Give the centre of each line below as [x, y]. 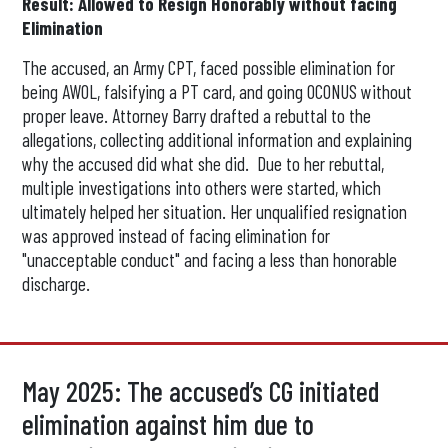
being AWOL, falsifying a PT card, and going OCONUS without [217, 91]
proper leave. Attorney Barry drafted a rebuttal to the [197, 115]
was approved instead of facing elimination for [176, 235]
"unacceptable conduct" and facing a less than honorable [210, 259]
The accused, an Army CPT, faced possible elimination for [209, 67]
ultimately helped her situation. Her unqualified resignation [215, 211]
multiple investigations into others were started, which [202, 187]
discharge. [56, 283]
